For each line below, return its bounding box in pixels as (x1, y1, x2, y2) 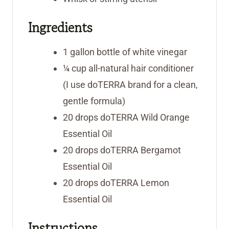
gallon (70, 47, 95, 58)
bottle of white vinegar (97, 47, 187, 58)
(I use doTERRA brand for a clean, (63, 79, 198, 90)
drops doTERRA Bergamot (75, 145, 181, 156)
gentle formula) (63, 96, 125, 107)
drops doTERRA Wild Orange (75, 112, 190, 123)
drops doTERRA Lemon (75, 177, 169, 189)
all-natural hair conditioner (88, 63, 194, 74)
